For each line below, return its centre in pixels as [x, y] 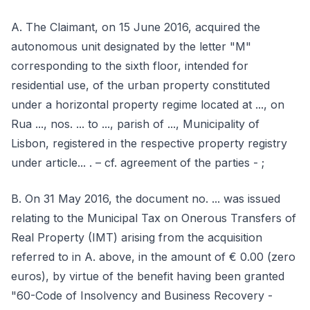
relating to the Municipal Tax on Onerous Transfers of [154, 218]
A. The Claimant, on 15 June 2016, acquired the [136, 27]
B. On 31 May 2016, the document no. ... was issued [146, 199]
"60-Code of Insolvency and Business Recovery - [142, 295]
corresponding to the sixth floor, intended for [130, 66]
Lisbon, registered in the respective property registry [149, 143]
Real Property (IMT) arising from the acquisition [137, 237]
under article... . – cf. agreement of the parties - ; [138, 163]
